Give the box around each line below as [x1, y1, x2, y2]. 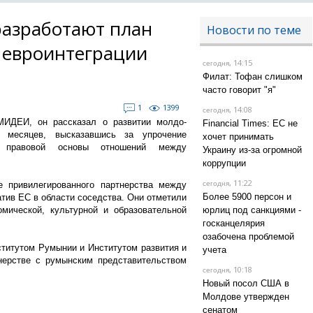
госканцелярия [202, 218, 265, 228]
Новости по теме [206, 22, 301, 38]
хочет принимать [202, 131, 274, 142]
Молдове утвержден [202, 291, 289, 302]
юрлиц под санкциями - [202, 205, 301, 215]
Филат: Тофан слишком [202, 71, 303, 82]
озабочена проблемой [202, 231, 294, 242]
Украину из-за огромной [202, 145, 302, 155]
